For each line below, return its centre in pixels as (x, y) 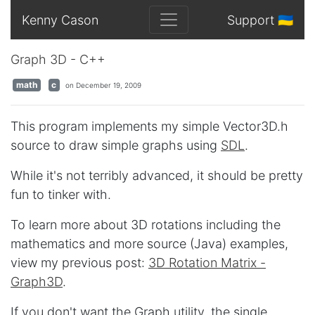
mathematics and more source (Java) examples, (149, 244)
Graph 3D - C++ (58, 59)
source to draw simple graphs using (116, 145)
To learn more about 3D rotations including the (146, 225)
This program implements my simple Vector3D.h (149, 126)
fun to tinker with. (61, 194)
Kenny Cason (60, 20)
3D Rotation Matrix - (207, 263)
